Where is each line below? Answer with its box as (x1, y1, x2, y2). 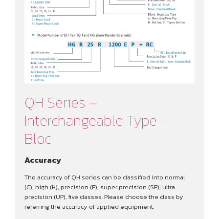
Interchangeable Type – (24, 109, 169, 132)
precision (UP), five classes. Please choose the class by (24, 192, 183, 202)
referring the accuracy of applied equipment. (24, 202, 154, 212)
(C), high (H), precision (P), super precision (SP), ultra (24, 182, 175, 192)
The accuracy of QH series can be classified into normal (24, 173, 185, 182)
